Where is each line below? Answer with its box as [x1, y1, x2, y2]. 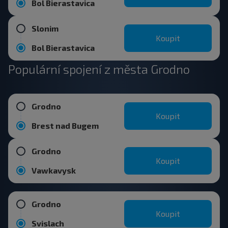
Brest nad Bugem [32, 121, 99, 130]
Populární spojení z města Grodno [8, 62, 190, 76]
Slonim [32, 23, 59, 33]
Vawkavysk [32, 165, 76, 175]
